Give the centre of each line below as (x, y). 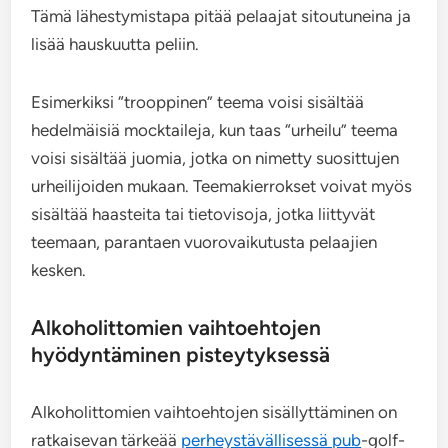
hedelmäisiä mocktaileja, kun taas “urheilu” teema (215, 130)
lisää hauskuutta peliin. (115, 44)
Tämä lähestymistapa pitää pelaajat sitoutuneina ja (221, 16)
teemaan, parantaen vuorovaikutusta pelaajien (204, 242)
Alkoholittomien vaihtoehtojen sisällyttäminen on (214, 412)
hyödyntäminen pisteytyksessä (181, 354)
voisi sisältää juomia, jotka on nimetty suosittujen (215, 158)
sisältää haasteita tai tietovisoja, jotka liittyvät (203, 214)
